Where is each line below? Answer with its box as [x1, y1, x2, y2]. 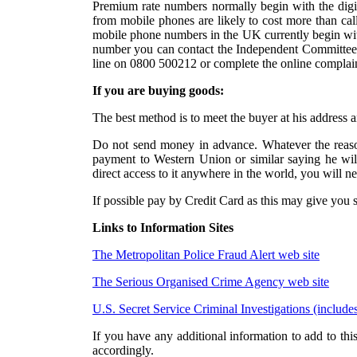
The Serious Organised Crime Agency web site [92, 275, 329, 288]
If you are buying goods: [92, 84, 224, 97]
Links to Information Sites [92, 221, 233, 234]
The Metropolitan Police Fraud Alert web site [92, 248, 320, 261]
